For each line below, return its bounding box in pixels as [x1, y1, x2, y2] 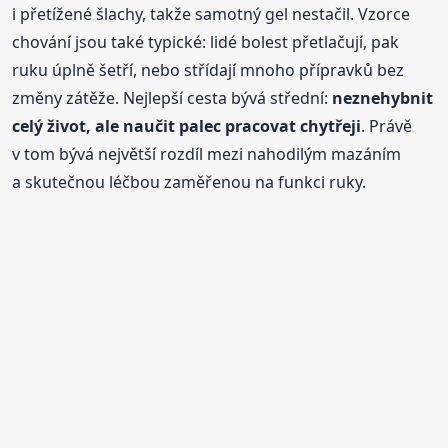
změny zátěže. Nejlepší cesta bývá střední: [12, 86, 333, 109]
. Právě [361, 114, 413, 137]
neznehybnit [332, 86, 434, 109]
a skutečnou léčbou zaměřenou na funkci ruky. [12, 170, 367, 193]
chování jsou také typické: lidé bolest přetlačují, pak [12, 30, 400, 53]
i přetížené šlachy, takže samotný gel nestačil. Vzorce [12, 2, 411, 25]
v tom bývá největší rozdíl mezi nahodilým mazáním [12, 142, 402, 165]
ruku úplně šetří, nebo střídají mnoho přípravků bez [12, 58, 405, 81]
